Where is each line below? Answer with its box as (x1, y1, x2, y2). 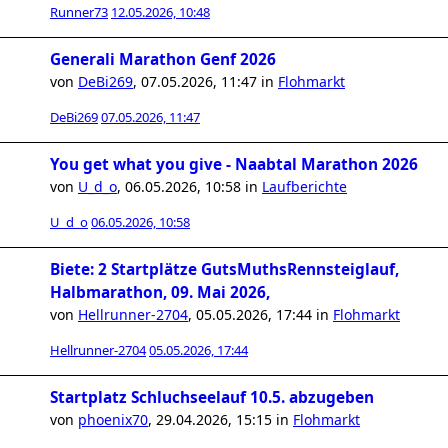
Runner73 (50, 3, 108, 21)
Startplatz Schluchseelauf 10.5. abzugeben (50, 387, 374, 408)
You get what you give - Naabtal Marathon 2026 (50, 154, 418, 175)
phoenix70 (78, 410, 148, 429)
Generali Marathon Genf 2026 (50, 49, 276, 70)
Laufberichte (262, 177, 347, 196)
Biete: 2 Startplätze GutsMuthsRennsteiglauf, (50, 259, 399, 280)
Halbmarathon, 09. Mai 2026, (50, 282, 270, 303)
